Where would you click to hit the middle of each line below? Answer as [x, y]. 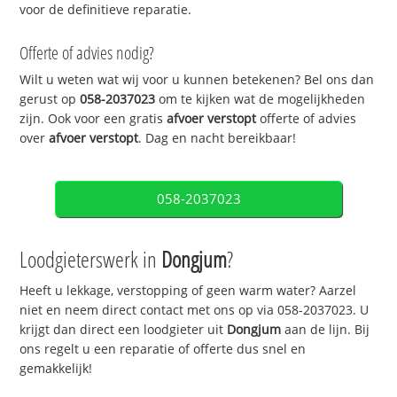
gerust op [50, 99]
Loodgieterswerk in [91, 259]
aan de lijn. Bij [326, 330]
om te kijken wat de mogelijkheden [261, 99]
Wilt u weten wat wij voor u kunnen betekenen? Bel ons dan [197, 80]
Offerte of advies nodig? [87, 53]
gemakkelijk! [56, 369]
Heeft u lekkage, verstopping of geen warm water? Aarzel [188, 291]
